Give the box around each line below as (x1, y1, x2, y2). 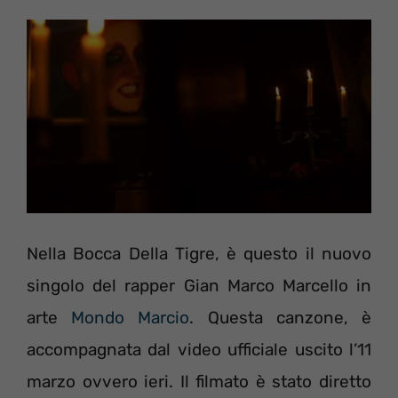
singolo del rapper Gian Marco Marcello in (27, 275, 371, 297)
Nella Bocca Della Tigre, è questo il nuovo (27, 243, 371, 265)
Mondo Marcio (71, 307, 190, 329)
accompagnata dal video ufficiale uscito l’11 (27, 339, 371, 361)
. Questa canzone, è (189, 307, 372, 329)
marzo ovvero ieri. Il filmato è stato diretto (27, 371, 371, 393)
